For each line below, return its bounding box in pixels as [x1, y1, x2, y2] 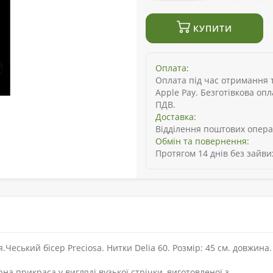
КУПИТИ [190, 23, 232, 35]
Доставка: [155, 111, 196, 123]
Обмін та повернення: [155, 135, 249, 147]
